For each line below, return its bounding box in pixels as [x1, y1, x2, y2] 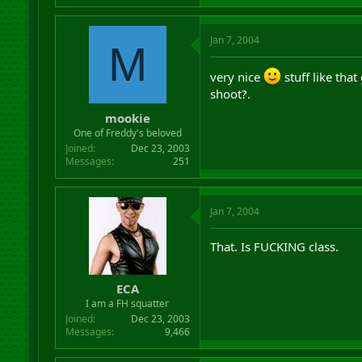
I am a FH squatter [86, 297, 170, 310]
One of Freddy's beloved [73, 125, 182, 140]
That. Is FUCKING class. [209, 238, 339, 255]
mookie [104, 109, 150, 126]
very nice [209, 69, 263, 85]
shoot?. [209, 86, 250, 102]
